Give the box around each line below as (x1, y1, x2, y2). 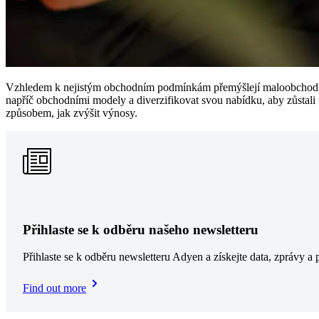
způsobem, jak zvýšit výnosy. (6, 106, 137, 119)
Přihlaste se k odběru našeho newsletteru (23, 221, 258, 237)
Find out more (23, 282, 86, 295)
